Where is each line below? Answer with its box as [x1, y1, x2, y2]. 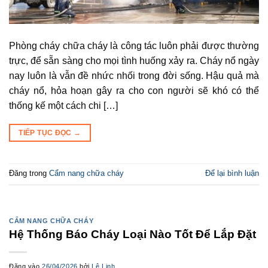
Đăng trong [9, 168, 49, 178]
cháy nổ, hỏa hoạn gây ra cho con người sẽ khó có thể [9, 85, 259, 96]
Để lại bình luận [205, 168, 259, 178]
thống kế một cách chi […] [9, 100, 118, 111]
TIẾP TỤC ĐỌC [19, 128, 74, 137]
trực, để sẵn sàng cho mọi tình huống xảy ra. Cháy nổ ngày [9, 55, 259, 66]
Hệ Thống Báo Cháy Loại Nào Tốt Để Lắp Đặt [9, 228, 256, 241]
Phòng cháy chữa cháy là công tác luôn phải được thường [9, 40, 259, 51]
